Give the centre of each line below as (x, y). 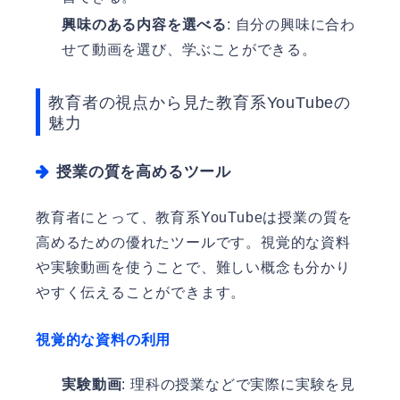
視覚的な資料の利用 (104, 340)
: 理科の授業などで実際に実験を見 (238, 385)
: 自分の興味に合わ (291, 25)
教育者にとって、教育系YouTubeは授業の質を (195, 218)
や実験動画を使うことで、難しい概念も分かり (193, 268)
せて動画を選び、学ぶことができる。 (189, 50)
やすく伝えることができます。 (141, 293)
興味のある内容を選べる (144, 25)
